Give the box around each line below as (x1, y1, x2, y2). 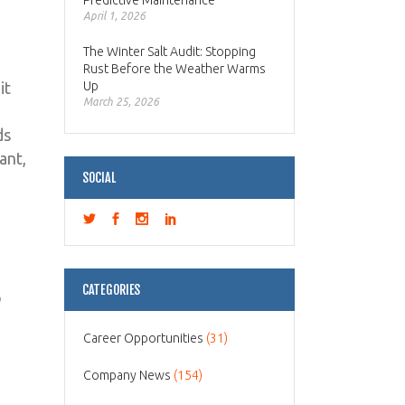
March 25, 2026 (83, 96, 159, 108)
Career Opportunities (83, 331, 203, 345)
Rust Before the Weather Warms (83, 61, 266, 76)
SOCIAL (82, 170, 116, 185)
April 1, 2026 (83, 10, 146, 22)
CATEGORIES (82, 282, 140, 297)
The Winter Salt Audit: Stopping (83, 44, 256, 59)
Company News (83, 368, 171, 382)
